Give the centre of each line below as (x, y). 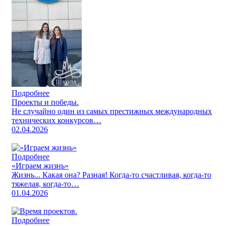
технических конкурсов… (56, 120)
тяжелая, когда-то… (45, 184)
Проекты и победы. (45, 102)
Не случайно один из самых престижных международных (112, 111)
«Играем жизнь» (40, 165)
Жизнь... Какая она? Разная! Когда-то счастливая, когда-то (111, 175)
